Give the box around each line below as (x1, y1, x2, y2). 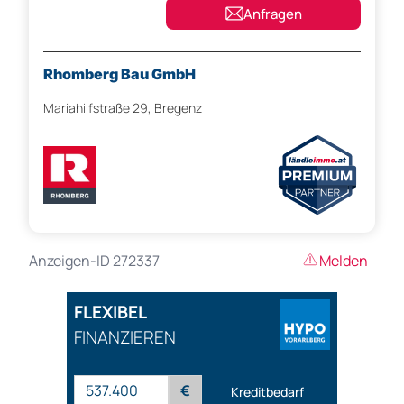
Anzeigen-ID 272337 (29, 251, 160, 271)
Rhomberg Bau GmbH (43, 65, 196, 84)
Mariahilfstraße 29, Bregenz (43, 99, 202, 117)
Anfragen (243, 4, 302, 23)
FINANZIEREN (74, 326, 176, 350)
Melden (319, 251, 368, 271)
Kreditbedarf (231, 382, 304, 400)
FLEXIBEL (74, 300, 147, 325)
